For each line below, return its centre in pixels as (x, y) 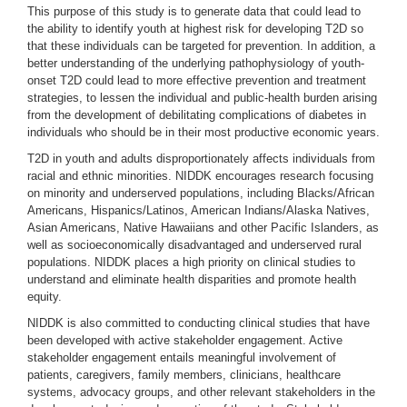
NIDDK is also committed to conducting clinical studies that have (199, 323)
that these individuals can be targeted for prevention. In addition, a (201, 46)
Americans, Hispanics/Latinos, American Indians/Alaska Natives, (199, 210)
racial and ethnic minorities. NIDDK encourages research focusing (200, 176)
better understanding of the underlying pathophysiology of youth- (196, 63)
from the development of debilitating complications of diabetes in (197, 115)
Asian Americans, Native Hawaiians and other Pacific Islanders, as (203, 228)
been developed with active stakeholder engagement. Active (185, 340)
